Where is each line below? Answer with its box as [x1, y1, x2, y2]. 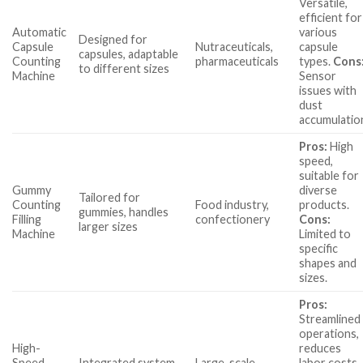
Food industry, [195, 198, 270, 212]
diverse [299, 183, 338, 198]
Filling [12, 212, 41, 227]
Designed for [79, 32, 148, 47]
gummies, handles [79, 205, 169, 220]
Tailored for [79, 190, 141, 205]
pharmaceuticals [195, 54, 280, 69]
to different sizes [79, 62, 170, 76]
